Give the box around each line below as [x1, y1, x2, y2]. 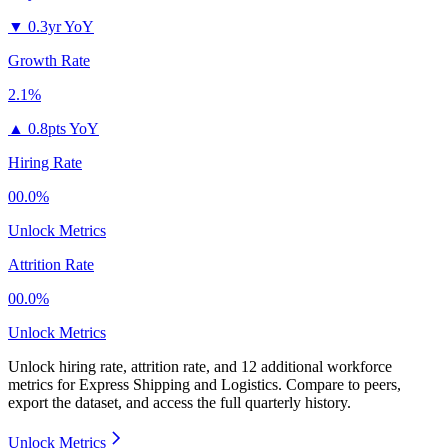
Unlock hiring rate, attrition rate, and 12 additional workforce [8, 358, 392, 376]
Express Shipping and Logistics [79, 376, 278, 394]
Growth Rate [8, 52, 90, 70]
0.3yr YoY [28, 18, 94, 36]
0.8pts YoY [28, 120, 99, 138]
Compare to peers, [286, 376, 401, 394]
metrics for [8, 376, 79, 394]
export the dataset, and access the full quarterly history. [8, 394, 351, 412]
